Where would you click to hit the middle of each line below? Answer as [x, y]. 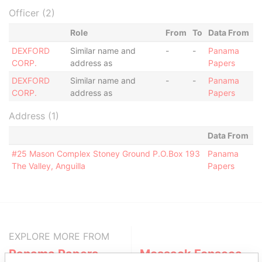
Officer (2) [32, 13]
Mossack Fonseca [191, 254]
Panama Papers [54, 254]
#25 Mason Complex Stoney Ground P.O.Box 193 [106, 154]
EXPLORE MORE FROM [59, 236]
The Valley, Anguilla [48, 166]
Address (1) [34, 116]
